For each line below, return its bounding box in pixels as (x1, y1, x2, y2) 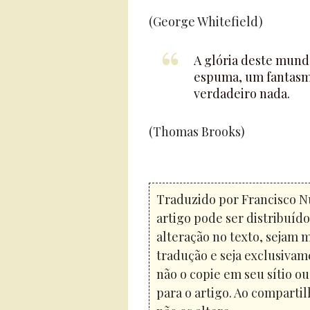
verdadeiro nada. (193, 84, 290, 102)
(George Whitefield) (148, 12, 263, 30)
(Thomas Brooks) (148, 122, 245, 140)
